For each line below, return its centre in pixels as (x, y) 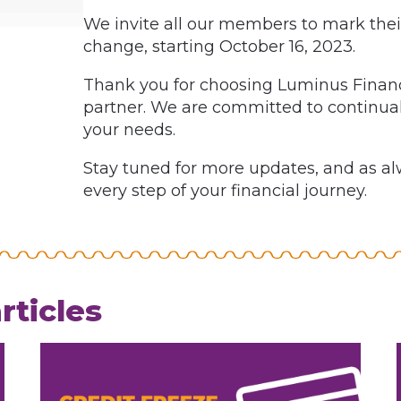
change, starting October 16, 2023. (220, 46)
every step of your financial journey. (226, 190)
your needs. (130, 129)
